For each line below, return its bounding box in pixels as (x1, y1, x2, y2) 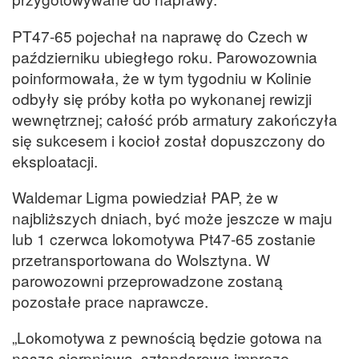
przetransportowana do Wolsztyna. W (12, 248, 270, 270)
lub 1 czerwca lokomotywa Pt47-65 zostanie (12, 227, 316, 249)
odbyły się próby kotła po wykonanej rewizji (12, 87, 312, 109)
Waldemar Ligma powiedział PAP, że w (12, 185, 278, 208)
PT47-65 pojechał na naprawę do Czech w (12, 24, 308, 46)
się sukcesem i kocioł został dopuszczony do (12, 128, 325, 151)
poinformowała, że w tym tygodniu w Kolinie (12, 66, 312, 88)
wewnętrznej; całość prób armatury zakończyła (12, 107, 337, 130)
